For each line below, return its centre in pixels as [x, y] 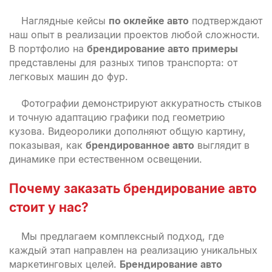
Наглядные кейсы [65, 21]
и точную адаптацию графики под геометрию [117, 117]
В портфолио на [48, 49]
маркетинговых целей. [64, 264]
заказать [92, 189]
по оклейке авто [149, 21]
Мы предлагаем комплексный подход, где [123, 236]
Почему [36, 189]
